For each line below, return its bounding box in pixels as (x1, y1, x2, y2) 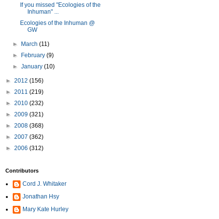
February (21, 52, 47, 59)
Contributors (5, 168, 39, 174)
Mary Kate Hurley (22, 206, 68, 213)
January (21, 63, 44, 70)
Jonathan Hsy (22, 193, 59, 200)
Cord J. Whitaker (22, 180, 66, 187)
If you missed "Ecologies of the (20, 1, 101, 8)
